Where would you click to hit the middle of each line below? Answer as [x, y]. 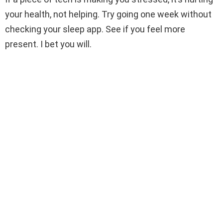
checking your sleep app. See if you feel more [95, 29]
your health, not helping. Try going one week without [108, 14]
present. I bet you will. [48, 44]
